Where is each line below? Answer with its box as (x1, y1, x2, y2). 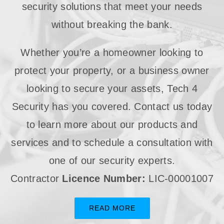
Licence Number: (62, 172, 145, 184)
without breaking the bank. (51, 18, 172, 30)
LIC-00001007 (145, 172, 213, 184)
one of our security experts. (48, 154, 175, 166)
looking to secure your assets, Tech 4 (26, 82, 198, 94)
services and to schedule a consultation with (11, 136, 213, 148)
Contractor (10, 172, 62, 184)
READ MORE (88, 203, 135, 212)
